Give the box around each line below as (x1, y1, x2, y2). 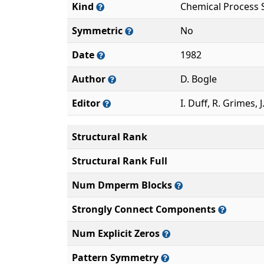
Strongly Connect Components (72, 203, 218, 216)
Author (72, 72, 108, 85)
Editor (72, 97, 103, 110)
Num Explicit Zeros (72, 227, 162, 240)
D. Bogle (180, 72, 217, 85)
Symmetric (72, 24, 125, 37)
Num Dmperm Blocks (72, 179, 174, 192)
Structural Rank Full (72, 154, 167, 167)
